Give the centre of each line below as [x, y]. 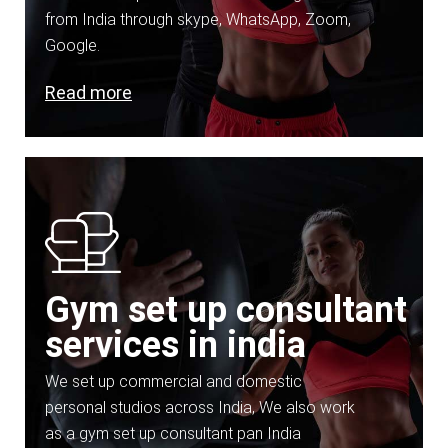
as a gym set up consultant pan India [173, 433]
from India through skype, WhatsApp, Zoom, [198, 19]
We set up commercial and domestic [173, 381]
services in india [175, 344]
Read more [88, 92]
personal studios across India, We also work [200, 407]
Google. [72, 45]
